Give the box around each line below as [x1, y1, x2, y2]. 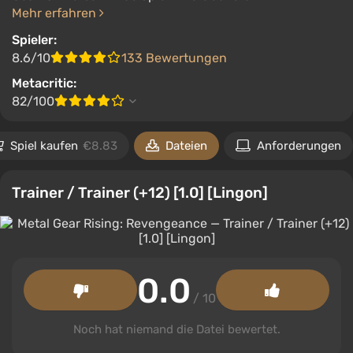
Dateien [165, 139, 207, 153]
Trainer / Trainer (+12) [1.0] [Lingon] [12, 184, 268, 202]
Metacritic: [12, 76, 76, 91]
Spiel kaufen [10, 139, 81, 153]
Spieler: [12, 32, 57, 47]
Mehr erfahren [12, 6, 99, 20]
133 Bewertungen [121, 50, 227, 65]
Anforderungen [257, 139, 341, 153]
